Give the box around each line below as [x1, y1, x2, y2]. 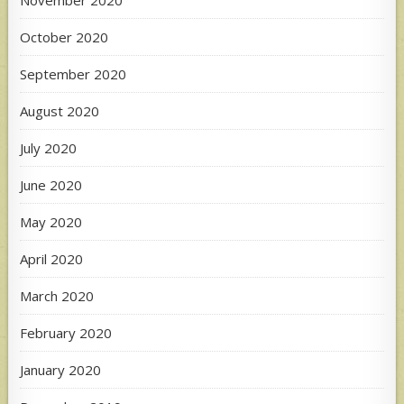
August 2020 [20, 101, 100, 120]
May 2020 [20, 212, 83, 231]
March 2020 [20, 286, 95, 305]
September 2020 [20, 64, 127, 83]
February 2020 [20, 323, 113, 342]
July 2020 [20, 138, 78, 157]
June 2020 [20, 175, 83, 194]
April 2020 [20, 249, 84, 268]
